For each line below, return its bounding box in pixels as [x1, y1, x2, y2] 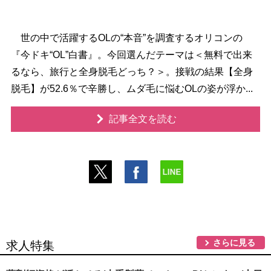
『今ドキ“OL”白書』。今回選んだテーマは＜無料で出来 [10, 50, 252, 60]
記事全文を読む [108, 114, 177, 124]
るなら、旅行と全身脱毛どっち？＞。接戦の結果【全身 [10, 67, 253, 77]
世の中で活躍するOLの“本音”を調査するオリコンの [10, 33, 243, 43]
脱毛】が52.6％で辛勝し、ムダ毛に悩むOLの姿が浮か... [10, 83, 253, 94]
